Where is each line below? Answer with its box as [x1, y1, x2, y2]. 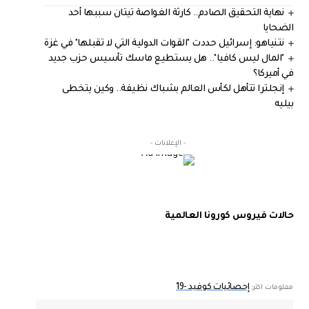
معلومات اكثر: [249, 283, 294, 292]
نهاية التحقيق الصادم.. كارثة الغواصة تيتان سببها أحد [68, 8, 284, 19]
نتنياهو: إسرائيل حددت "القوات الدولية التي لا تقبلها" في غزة [44, 38, 284, 49]
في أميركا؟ [253, 68, 294, 79]
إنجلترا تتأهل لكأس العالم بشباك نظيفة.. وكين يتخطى [61, 83, 284, 94]
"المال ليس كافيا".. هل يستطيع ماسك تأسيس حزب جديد [48, 53, 284, 64]
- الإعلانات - [150, 139, 186, 148]
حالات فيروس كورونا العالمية [165, 210, 294, 221]
